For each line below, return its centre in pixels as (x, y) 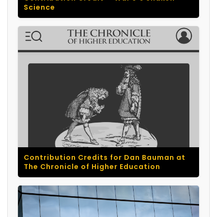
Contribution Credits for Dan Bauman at (105, 157)
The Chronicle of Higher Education (92, 166)
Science (39, 8)
